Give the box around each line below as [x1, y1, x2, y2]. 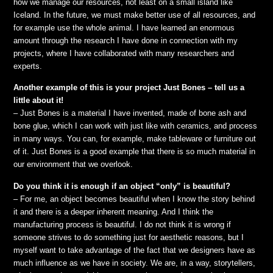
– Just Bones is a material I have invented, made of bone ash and [13, 108, 247, 118]
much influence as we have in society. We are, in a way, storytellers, [13, 258, 256, 268]
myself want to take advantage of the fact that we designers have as [13, 245, 256, 255]
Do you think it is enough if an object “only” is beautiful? [13, 181, 231, 191]
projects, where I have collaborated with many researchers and [13, 48, 235, 58]
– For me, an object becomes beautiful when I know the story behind [13, 194, 255, 204]
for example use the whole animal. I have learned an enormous [13, 23, 235, 32]
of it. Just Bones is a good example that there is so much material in [13, 147, 256, 157]
